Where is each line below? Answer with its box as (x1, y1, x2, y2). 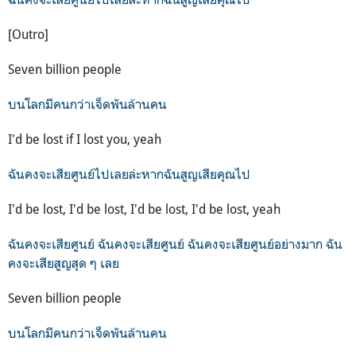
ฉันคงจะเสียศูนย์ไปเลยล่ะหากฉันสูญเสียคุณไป (8, 165, 250, 182)
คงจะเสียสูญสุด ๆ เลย (8, 254, 119, 271)
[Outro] (8, 25, 48, 42)
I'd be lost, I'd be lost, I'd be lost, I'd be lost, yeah (8, 200, 281, 217)
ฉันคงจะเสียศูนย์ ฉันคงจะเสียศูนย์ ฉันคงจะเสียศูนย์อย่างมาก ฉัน (8, 235, 342, 252)
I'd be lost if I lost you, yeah (8, 130, 161, 147)
